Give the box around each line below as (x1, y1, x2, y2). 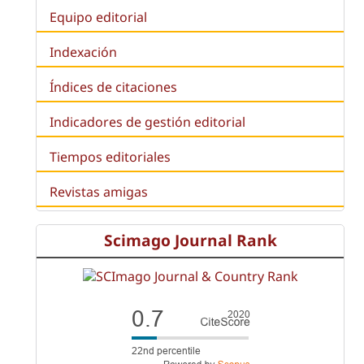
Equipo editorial (50, 7, 147, 26)
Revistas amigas (50, 183, 148, 201)
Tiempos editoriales (50, 148, 171, 167)
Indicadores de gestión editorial (50, 113, 245, 132)
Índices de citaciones (50, 77, 177, 96)
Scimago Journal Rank (103, 229, 277, 252)
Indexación (50, 42, 117, 61)
